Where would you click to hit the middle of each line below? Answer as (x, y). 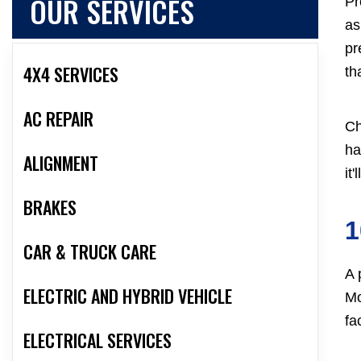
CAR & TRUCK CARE (90, 252)
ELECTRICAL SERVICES (98, 340)
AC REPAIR (58, 119)
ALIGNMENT (61, 163)
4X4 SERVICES (71, 75)
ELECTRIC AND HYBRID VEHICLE (128, 296)
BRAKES (50, 207)
